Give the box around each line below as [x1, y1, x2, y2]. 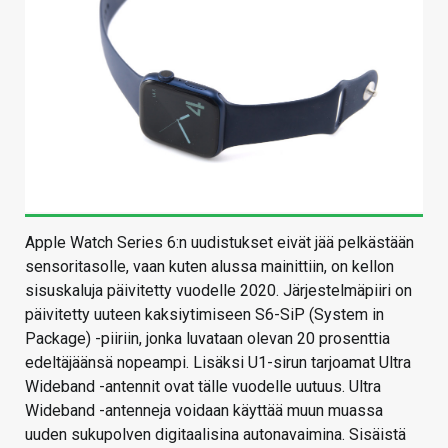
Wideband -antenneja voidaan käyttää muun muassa [25, 401, 383, 421]
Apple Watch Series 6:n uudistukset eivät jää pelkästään [25, 233, 414, 253]
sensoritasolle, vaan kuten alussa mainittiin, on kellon [25, 257, 394, 277]
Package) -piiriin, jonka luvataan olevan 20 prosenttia [25, 329, 390, 349]
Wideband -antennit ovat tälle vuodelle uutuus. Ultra [25, 377, 381, 397]
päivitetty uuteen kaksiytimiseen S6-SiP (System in [25, 305, 384, 325]
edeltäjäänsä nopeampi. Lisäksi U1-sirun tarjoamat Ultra [25, 353, 411, 373]
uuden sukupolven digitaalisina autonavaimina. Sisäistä [25, 425, 406, 445]
